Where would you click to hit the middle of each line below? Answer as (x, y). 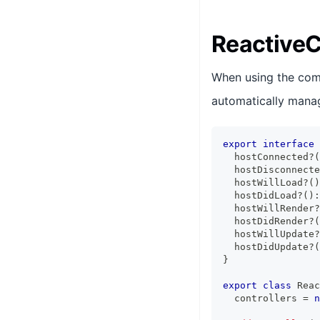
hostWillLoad (263, 182)
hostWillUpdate (269, 234)
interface (289, 144)
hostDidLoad (260, 195)
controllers (263, 298)
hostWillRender (269, 208)
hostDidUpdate (266, 246)
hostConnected (266, 156)
